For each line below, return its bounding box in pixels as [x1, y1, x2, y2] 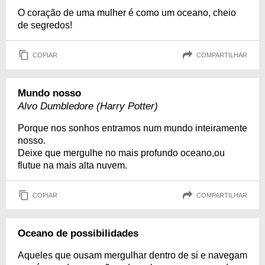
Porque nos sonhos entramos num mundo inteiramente [18, 123, 247, 133]
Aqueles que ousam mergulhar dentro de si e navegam [18, 250, 247, 260]
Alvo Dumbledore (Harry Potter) [18, 101, 158, 112]
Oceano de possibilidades [18, 228, 138, 239]
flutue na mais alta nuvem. [18, 160, 127, 170]
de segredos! [18, 20, 72, 30]
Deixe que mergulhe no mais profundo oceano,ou [18, 148, 225, 158]
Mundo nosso [18, 88, 81, 99]
